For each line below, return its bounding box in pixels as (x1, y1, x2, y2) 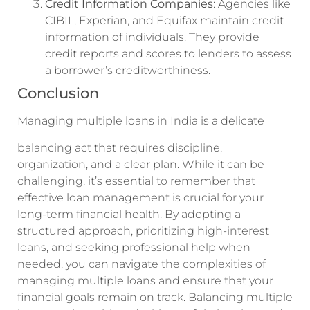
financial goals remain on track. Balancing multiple (17, 290, 293, 304)
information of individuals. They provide (45, 30, 259, 44)
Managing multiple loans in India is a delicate (17, 114, 264, 128)
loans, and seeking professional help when (17, 240, 250, 254)
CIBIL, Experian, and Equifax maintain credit (45, 14, 284, 28)
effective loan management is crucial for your (17, 190, 264, 204)
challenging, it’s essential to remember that (17, 174, 255, 188)
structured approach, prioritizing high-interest (17, 224, 269, 237)
